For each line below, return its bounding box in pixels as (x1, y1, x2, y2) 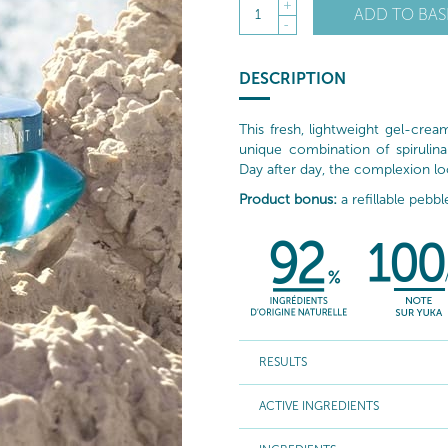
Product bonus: (239, 191, 337, 208)
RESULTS (259, 355, 307, 369)
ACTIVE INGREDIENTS (259, 399, 379, 413)
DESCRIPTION (239, 69, 346, 88)
